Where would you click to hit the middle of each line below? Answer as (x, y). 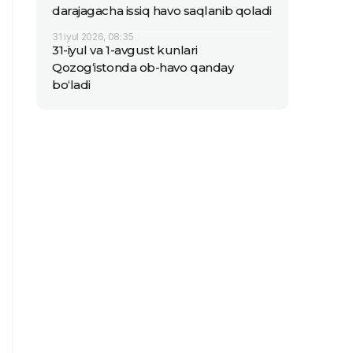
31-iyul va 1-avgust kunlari (125, 50)
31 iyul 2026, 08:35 (93, 37)
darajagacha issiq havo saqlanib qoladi (162, 11)
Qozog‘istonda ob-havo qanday (143, 67)
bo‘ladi (71, 85)
